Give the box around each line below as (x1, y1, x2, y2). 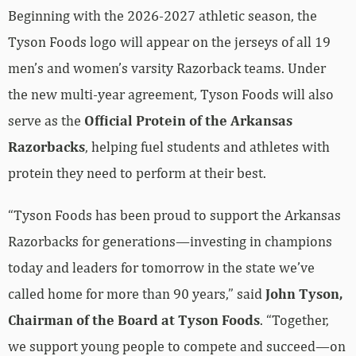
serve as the (8, 111, 84, 129)
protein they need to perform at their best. (8, 164, 266, 181)
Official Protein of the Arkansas (84, 111, 292, 129)
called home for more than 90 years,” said (8, 284, 265, 302)
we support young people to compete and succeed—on (8, 337, 346, 354)
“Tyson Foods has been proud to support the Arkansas (8, 206, 341, 223)
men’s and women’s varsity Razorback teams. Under (8, 59, 326, 76)
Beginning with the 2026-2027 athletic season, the (8, 6, 317, 24)
